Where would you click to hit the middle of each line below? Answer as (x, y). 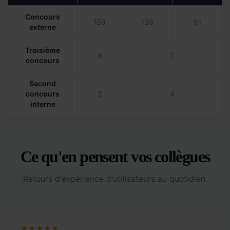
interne (43, 104)
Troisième (43, 50)
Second (43, 83)
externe (43, 27)
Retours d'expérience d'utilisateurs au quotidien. (115, 178)
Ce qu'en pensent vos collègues (115, 156)
